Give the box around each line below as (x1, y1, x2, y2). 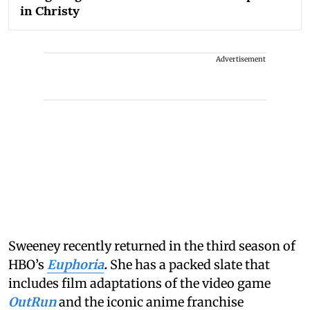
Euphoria (47, 257, 104, 273)
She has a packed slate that (110, 257, 270, 273)
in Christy (20, 3, 80, 19)
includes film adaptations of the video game (8, 275, 271, 292)
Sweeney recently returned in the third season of (8, 238, 295, 255)
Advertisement (216, 55, 266, 64)
